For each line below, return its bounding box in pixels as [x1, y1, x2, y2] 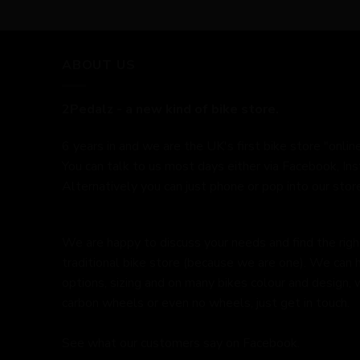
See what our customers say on [62, 334, 243, 353]
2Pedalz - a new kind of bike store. [62, 100, 279, 118]
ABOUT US [62, 56, 136, 75]
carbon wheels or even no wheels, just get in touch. [62, 294, 350, 313]
